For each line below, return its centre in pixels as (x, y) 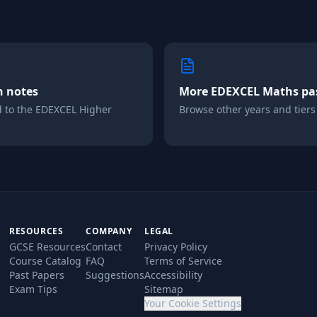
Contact (104, 247)
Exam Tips (33, 289)
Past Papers (37, 275)
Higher (96, 109)
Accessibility (173, 275)
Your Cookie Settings (193, 303)
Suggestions (115, 275)
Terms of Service (183, 261)
